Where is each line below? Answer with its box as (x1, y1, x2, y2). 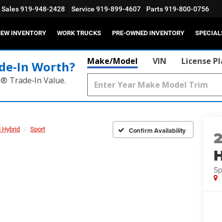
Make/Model (87, 55, 138, 66)
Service (71, 5, 95, 13)
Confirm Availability (129, 125, 186, 135)
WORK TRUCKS (57, 29, 101, 37)
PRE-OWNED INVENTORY (112, 29, 184, 37)
